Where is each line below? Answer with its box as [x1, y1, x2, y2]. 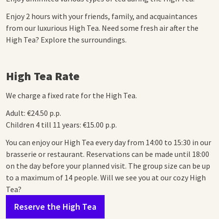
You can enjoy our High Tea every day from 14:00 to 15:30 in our [6, 137, 211, 148]
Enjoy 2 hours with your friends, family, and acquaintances [6, 11, 197, 22]
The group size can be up [128, 161, 210, 171]
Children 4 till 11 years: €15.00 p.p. [6, 120, 117, 130]
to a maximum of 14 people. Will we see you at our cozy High [6, 173, 206, 183]
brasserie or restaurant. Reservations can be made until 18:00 [6, 149, 209, 159]
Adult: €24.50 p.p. [6, 108, 61, 118]
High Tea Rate [6, 68, 80, 84]
